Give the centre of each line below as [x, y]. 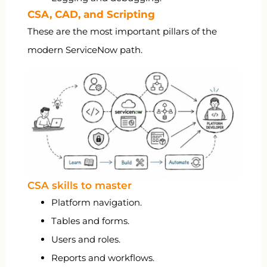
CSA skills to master [80, 186]
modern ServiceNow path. [85, 49]
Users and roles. [86, 240]
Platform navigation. [97, 203]
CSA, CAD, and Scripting [91, 14]
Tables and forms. [90, 221]
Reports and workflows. [103, 258]
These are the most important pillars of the [122, 31]
